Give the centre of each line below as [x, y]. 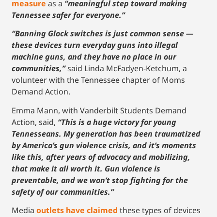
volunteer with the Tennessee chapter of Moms [98, 80]
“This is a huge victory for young [117, 122]
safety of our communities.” [63, 192]
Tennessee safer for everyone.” [68, 15]
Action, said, [35, 122]
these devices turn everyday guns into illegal [95, 45]
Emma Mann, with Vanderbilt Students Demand [99, 110]
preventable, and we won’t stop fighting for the [100, 180]
